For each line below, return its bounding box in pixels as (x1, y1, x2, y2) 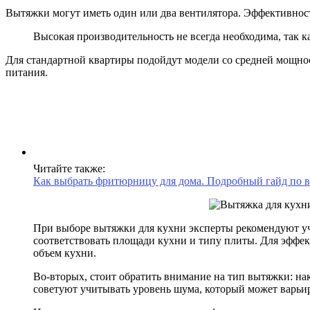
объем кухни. (33, 246, 96, 259)
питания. (6, 66, 48, 78)
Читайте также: (33, 162, 105, 174)
